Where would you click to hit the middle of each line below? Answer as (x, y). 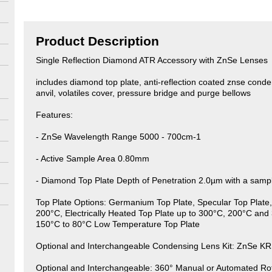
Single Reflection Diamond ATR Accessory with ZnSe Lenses (152, 60)
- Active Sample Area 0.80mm (93, 158)
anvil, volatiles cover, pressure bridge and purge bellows (143, 93)
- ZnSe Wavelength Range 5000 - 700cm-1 (118, 137)
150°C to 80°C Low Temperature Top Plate (118, 224)
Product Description (97, 41)
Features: (54, 115)
